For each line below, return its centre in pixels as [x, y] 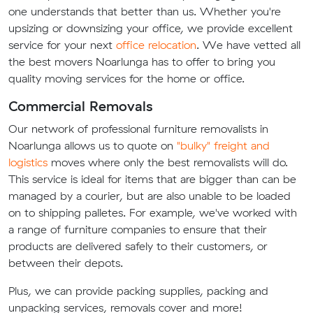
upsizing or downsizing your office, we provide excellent [151, 28]
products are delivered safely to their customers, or [138, 246]
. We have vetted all [248, 45]
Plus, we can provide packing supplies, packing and [138, 291]
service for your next [62, 45]
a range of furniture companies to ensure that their [138, 230]
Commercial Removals [80, 106]
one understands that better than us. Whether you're [145, 12]
